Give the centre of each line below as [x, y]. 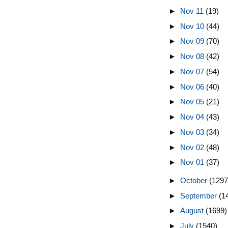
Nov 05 [193, 102]
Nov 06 [193, 87]
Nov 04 [193, 117]
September [199, 195]
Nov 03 [193, 132]
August [193, 211]
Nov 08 [193, 56]
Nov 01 [193, 162]
